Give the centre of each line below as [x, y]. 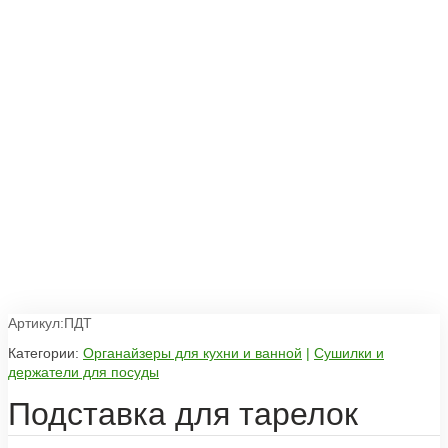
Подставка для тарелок [183, 413]
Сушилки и [349, 353]
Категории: [43, 353]
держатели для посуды [83, 372]
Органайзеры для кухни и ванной [192, 353]
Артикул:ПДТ [50, 322]
